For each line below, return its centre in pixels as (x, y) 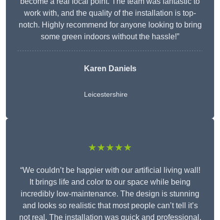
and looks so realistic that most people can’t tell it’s (110, 206)
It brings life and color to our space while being (110, 182)
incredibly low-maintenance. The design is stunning (110, 194)
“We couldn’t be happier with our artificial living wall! (110, 170)
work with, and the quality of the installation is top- (110, 13)
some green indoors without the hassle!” (110, 37)
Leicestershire (106, 95)
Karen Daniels (110, 69)
